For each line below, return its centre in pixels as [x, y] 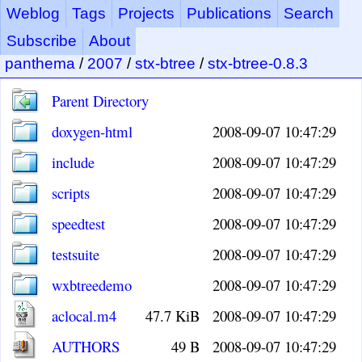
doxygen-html [93, 131]
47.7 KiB [173, 316]
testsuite [76, 254]
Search [309, 13]
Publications [229, 13]
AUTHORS [86, 346]
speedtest [79, 223]
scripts [71, 193]
